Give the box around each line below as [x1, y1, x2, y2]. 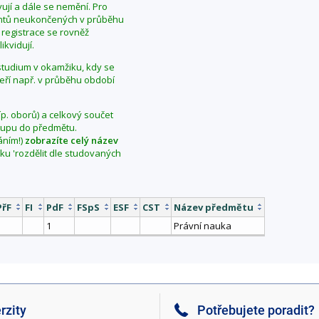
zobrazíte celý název [25, 133, 118, 147]
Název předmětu [174, 200, 253, 214]
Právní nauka [174, 219, 231, 232]
